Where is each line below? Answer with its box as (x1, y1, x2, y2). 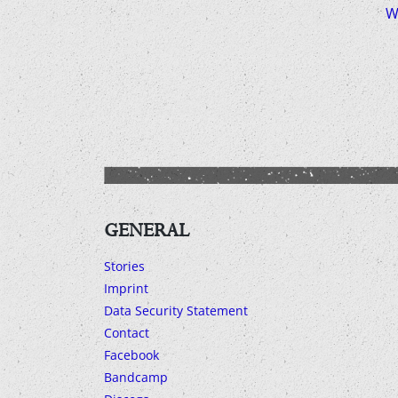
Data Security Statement (104, 302, 248, 320)
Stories (104, 258, 145, 275)
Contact (104, 324, 149, 342)
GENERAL (104, 217, 189, 244)
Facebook (104, 346, 159, 364)
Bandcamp (104, 369, 168, 386)
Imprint (104, 280, 148, 298)
